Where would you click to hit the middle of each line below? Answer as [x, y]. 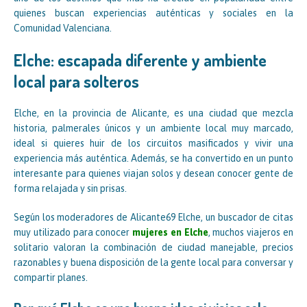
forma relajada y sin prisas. [70, 188]
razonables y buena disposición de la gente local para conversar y [153, 262]
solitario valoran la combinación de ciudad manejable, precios [153, 247]
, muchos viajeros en [251, 232]
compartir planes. [51, 277]
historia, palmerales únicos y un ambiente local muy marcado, [153, 128]
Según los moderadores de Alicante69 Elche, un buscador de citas [153, 217]
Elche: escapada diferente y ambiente [140, 60]
